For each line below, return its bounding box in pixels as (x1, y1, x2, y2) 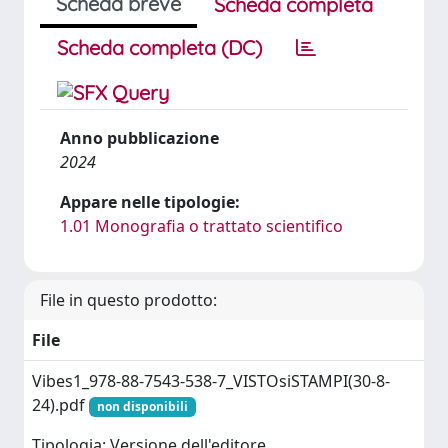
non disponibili (96, 398, 188, 415)
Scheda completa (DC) (57, 35, 262, 60)
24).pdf (32, 394, 89, 416)
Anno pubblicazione (60, 127, 219, 149)
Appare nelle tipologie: (60, 191, 240, 213)
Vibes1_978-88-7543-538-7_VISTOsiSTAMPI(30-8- (32, 370, 390, 392)
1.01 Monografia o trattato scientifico (60, 215, 343, 237)
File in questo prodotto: (40, 289, 217, 311)
